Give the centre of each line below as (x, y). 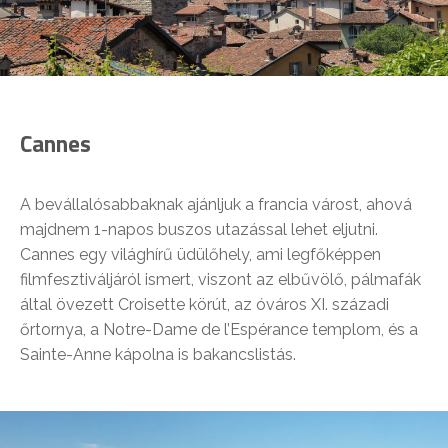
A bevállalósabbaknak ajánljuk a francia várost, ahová (216, 204)
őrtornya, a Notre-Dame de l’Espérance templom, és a (219, 329)
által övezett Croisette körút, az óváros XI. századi (204, 304)
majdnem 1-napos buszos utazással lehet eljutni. (199, 229)
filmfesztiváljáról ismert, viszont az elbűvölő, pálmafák (220, 279)
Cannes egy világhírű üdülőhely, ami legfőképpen (200, 254)
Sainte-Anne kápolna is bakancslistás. (158, 354)
